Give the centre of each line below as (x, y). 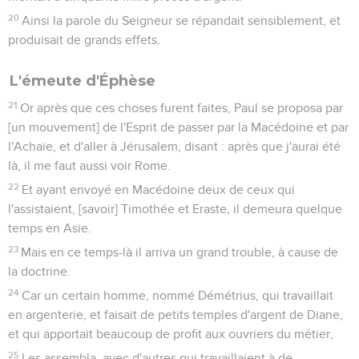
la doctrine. (39, 271)
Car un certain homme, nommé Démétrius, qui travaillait (178, 295)
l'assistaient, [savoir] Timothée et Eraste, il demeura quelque (175, 209)
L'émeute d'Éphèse (83, 81)
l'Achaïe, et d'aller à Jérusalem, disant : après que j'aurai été (174, 146)
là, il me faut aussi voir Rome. (89, 165)
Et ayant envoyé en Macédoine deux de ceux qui (159, 190)
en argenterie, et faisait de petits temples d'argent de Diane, (175, 315)
